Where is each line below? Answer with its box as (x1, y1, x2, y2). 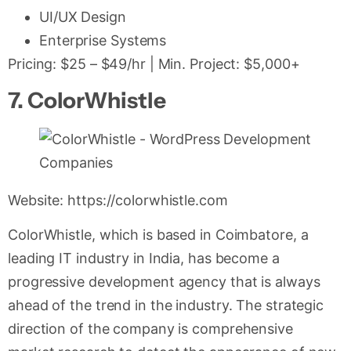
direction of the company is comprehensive (8, 320, 293, 337)
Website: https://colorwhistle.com (8, 191, 228, 208)
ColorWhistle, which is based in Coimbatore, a (8, 226, 309, 243)
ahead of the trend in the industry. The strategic (8, 296, 324, 313)
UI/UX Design (39, 9, 126, 26)
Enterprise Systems (39, 32, 167, 49)
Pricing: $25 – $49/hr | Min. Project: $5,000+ (8, 56, 300, 73)
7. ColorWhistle (8, 86, 166, 114)
